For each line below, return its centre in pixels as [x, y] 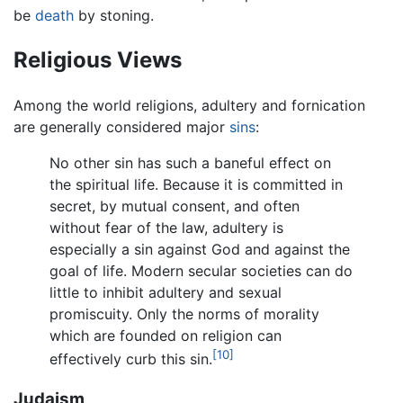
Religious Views [98, 60]
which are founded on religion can [166, 336]
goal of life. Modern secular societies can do [201, 271]
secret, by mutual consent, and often [175, 206]
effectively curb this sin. [131, 359]
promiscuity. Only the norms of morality [184, 314]
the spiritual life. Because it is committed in [196, 185]
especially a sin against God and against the [200, 250]
